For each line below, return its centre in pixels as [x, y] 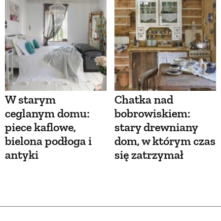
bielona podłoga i [48, 141]
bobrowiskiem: [152, 113]
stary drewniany [156, 127]
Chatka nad [144, 100]
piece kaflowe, [40, 127]
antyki [22, 155]
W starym [30, 100]
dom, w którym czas [165, 141]
